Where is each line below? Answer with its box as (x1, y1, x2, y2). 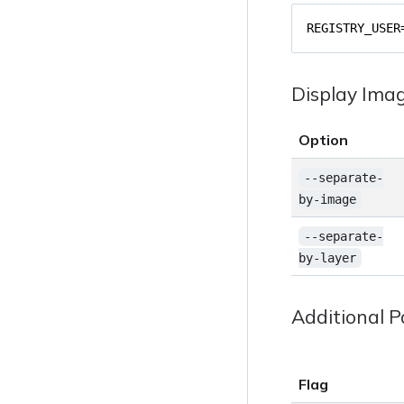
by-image (298, 192, 357, 207)
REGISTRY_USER (307, 21, 401, 35)
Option (298, 131, 349, 149)
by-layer (298, 251, 357, 265)
